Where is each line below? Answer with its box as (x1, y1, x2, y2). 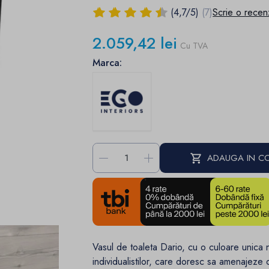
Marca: (92, 55, 122, 70)
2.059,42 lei (92, 32, 178, 55)
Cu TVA (180, 39, 208, 52)
